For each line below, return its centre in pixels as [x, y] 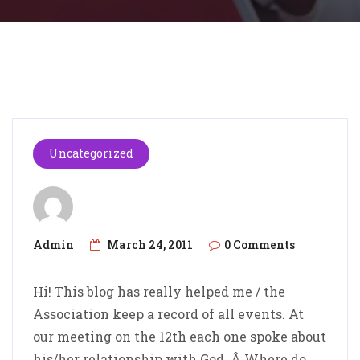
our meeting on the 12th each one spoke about [180, 337]
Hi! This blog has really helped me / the [159, 292]
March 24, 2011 [150, 245]
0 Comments [260, 245]
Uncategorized [91, 153]
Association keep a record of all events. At [168, 314]
